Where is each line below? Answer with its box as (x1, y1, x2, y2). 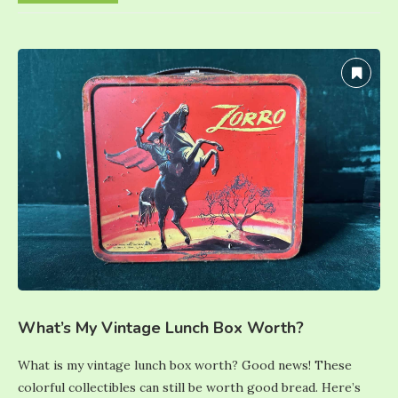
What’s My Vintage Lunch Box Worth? (18, 316, 304, 338)
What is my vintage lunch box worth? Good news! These (18, 356, 352, 373)
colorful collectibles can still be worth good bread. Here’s (18, 378, 361, 395)
